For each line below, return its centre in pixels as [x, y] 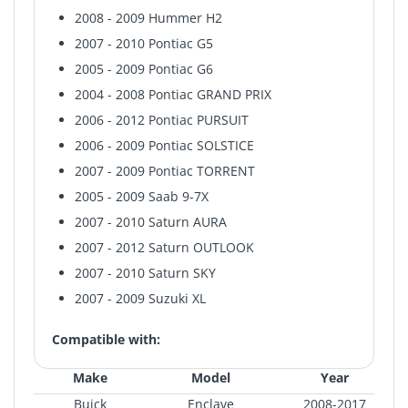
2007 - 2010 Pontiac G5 [143, 44]
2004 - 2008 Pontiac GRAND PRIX [173, 95]
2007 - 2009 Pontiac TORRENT [164, 171]
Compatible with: [106, 340]
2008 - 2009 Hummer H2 [148, 18]
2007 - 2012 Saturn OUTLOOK [164, 248]
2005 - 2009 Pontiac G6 [143, 69]
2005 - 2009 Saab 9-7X [141, 197]
